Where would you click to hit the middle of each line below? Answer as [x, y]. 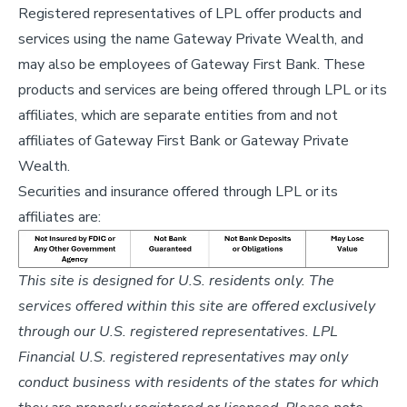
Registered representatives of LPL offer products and [190, 13]
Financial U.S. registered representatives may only [183, 357]
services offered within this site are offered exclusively [197, 307]
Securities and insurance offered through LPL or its [178, 191]
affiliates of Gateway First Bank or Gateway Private [184, 140]
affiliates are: [60, 217]
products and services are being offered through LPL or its [203, 89]
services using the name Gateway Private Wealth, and [191, 39]
